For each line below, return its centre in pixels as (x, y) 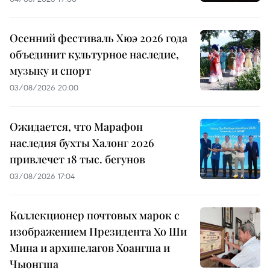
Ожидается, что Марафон (76, 127)
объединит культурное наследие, (94, 55)
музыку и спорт (50, 71)
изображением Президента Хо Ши (98, 232)
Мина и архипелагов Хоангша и (90, 248)
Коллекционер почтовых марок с (95, 215)
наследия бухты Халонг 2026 (82, 143)
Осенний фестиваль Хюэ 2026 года (99, 38)
